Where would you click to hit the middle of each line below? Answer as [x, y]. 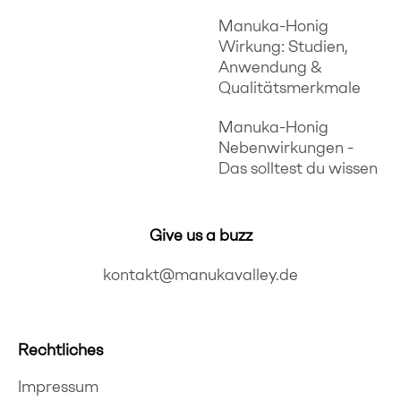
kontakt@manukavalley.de [200, 274]
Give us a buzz [200, 235]
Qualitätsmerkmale [290, 87]
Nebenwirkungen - [286, 147]
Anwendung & [270, 67]
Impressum [58, 386]
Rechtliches [60, 350]
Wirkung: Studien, [283, 46]
